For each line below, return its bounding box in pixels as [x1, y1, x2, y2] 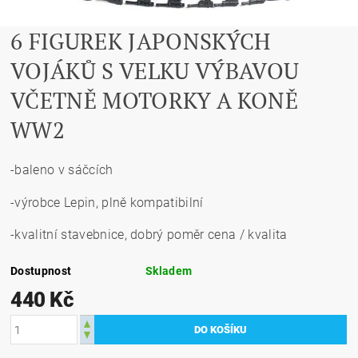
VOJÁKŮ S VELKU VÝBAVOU [10, 56, 300, 86]
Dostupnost [10, 265, 72, 277]
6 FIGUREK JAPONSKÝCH [10, 26, 271, 56]
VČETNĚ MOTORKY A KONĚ [10, 86, 298, 115]
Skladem [145, 265, 193, 277]
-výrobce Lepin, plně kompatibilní [10, 195, 204, 210]
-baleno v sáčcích [10, 162, 113, 177]
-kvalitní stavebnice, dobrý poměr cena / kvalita [10, 227, 288, 242]
